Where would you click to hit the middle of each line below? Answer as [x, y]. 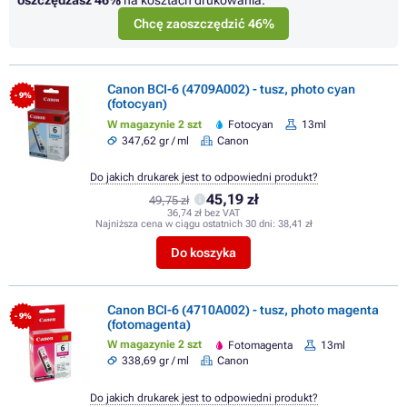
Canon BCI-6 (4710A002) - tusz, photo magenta [243, 309]
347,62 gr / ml [156, 140]
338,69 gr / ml [156, 361]
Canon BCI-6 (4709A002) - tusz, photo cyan [231, 89]
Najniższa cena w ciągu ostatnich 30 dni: [186, 223]
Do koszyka [203, 252]
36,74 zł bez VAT [203, 213]
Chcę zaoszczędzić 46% [203, 24]
